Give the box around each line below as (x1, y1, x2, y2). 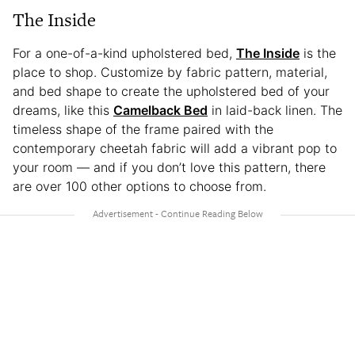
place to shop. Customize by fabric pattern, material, (13, 64, 327, 81)
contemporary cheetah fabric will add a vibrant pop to (13, 140, 337, 157)
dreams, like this (13, 102, 113, 119)
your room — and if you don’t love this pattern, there (13, 159, 326, 176)
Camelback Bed (113, 102, 208, 119)
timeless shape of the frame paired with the (13, 121, 273, 138)
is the (300, 45, 336, 62)
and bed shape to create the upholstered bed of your (13, 83, 330, 100)
